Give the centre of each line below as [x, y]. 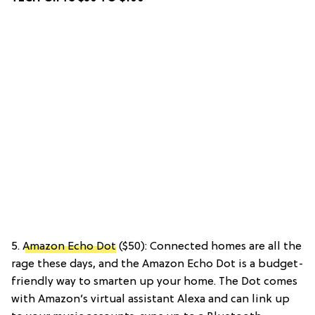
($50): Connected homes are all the [209, 246]
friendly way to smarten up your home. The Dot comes [154, 282]
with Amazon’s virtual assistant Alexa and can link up [150, 299]
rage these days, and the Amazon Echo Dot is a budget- [157, 264]
